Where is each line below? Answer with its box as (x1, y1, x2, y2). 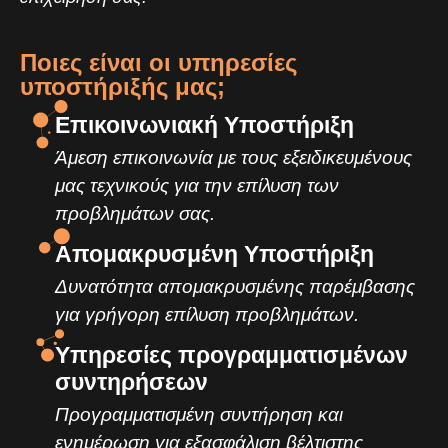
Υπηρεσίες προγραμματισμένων (55, 341, 408, 368)
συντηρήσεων (55, 368, 208, 395)
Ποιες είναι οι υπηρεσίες (20, 48, 297, 76)
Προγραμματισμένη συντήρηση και (55, 403, 343, 425)
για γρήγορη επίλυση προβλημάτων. (55, 303, 359, 325)
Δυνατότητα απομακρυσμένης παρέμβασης (55, 275, 415, 297)
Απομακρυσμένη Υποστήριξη (55, 240, 374, 267)
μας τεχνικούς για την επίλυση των (55, 174, 339, 196)
